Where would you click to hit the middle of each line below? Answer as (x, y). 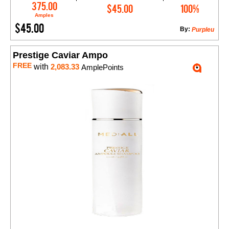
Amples (44, 15)
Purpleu (203, 30)
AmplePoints (101, 67)
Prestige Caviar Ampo (60, 55)
